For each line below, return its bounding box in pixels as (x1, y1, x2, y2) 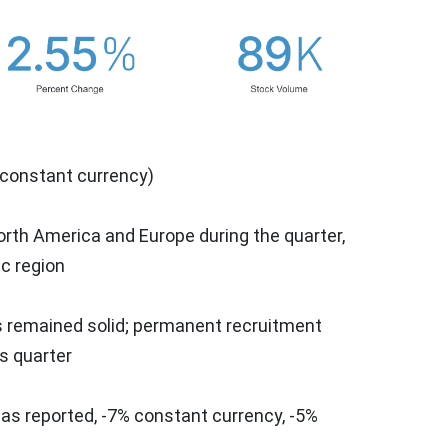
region (11, 254, 65, 276)
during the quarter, (195, 224, 345, 246)
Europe (139, 224, 195, 246)
